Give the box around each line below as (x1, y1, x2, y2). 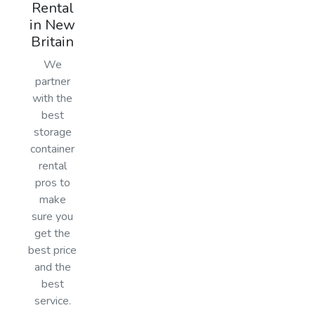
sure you (32, 208, 74, 224)
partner (34, 73, 70, 89)
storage (33, 124, 72, 140)
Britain (31, 32, 75, 51)
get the (34, 225, 71, 241)
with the (32, 90, 73, 106)
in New (30, 15, 76, 34)
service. (34, 292, 71, 309)
